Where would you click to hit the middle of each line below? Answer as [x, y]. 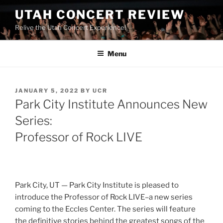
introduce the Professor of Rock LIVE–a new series [104, 197]
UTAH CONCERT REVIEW [100, 15]
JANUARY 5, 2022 [47, 90]
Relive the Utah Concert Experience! [70, 27]
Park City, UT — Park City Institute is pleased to [97, 185]
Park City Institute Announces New [111, 105]
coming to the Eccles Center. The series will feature [105, 209]
